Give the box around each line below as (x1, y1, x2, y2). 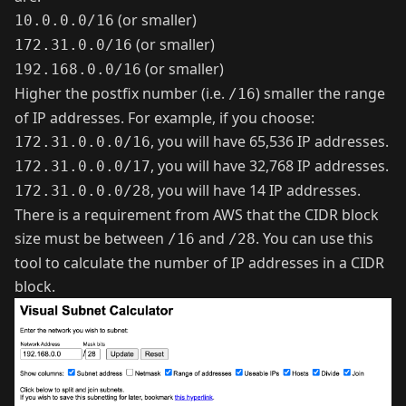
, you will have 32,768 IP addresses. (150, 156, 389, 177)
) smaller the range (256, 83, 385, 104)
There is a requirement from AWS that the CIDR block (14, 205, 379, 226)
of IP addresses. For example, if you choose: (14, 108, 314, 129)
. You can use (256, 228, 348, 249)
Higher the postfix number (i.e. (14, 83, 228, 104)
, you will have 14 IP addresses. (150, 180, 361, 201)
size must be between (14, 228, 168, 249)
